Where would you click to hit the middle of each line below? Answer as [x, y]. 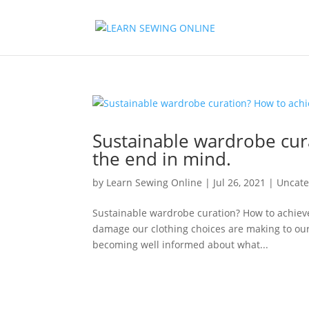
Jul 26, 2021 [240, 182]
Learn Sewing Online [154, 182]
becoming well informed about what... [181, 245]
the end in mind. [162, 159]
